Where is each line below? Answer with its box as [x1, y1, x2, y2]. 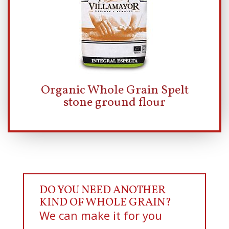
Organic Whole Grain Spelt [40, 81, 189, 99]
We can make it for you [39, 207, 162, 223]
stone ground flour [63, 94, 166, 111]
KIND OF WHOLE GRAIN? [39, 194, 171, 211]
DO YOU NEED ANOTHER [39, 182, 166, 198]
